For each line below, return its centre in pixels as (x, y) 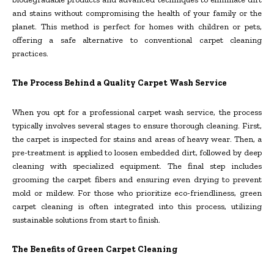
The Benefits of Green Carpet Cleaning (95, 249)
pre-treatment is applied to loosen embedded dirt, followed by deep (137, 152)
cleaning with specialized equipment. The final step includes (137, 166)
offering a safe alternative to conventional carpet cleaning (137, 40)
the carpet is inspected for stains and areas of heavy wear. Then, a (137, 139)
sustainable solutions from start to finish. (86, 220)
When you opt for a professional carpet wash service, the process (137, 112)
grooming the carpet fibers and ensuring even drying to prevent (137, 179)
